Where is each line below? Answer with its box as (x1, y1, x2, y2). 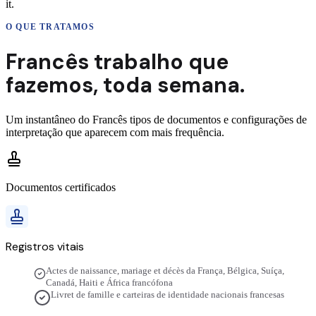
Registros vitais (6, 239, 84, 255)
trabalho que (89, 47, 229, 75)
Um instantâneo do (6, 114, 92, 126)
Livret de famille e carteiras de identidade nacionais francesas (51, 290, 284, 300)
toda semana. (103, 71, 245, 99)
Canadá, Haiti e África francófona (46, 278, 174, 288)
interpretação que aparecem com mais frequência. (6, 126, 224, 139)
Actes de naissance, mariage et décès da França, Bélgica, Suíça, (46, 266, 285, 276)
